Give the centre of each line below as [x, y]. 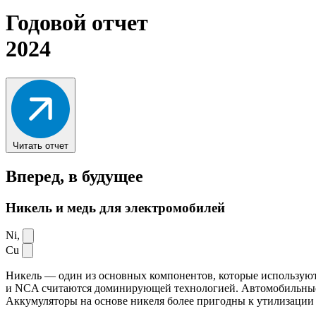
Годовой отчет [77, 23]
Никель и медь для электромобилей [115, 207]
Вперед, [35, 176]
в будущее [106, 176]
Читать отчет [41, 145]
